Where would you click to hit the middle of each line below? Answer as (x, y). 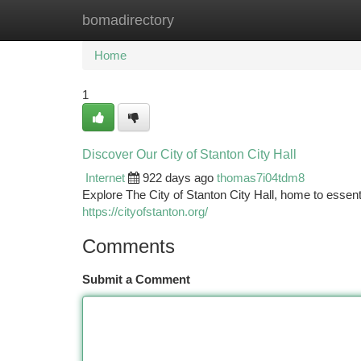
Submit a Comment (136, 279)
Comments (129, 246)
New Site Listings (208, 20)
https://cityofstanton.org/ (145, 212)
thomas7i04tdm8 (261, 178)
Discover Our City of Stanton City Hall (189, 154)
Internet (105, 178)
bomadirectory (128, 20)
